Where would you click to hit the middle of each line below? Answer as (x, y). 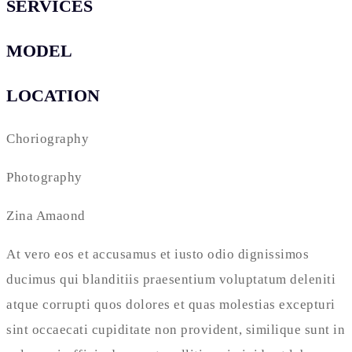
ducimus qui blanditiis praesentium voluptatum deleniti (171, 280)
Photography (44, 178)
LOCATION (53, 96)
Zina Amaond (46, 216)
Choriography (48, 139)
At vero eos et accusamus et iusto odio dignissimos (158, 255)
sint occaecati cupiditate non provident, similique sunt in (176, 330)
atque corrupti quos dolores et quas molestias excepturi (171, 305)
